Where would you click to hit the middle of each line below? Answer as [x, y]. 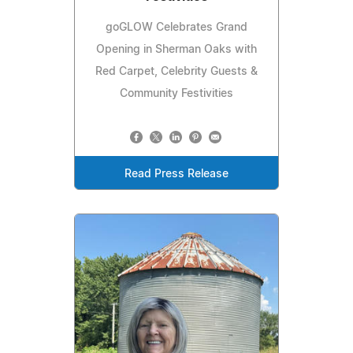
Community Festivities [176, 93]
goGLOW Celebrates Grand [176, 27]
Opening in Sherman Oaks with [176, 49]
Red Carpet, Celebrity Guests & [176, 71]
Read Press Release [176, 174]
